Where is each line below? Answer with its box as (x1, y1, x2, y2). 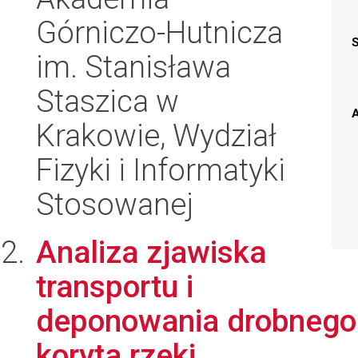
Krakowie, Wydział (36, 117, 276, 153)
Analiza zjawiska (36, 234, 266, 270)
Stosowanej (36, 186, 193, 222)
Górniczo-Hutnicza (36, 14, 283, 50)
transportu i (36, 268, 193, 304)
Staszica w (36, 83, 179, 119)
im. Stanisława (36, 49, 231, 85)
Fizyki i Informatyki (36, 152, 285, 188)
